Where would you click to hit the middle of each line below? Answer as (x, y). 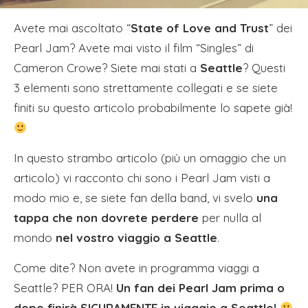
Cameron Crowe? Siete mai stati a (107, 68)
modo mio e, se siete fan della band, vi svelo (135, 198)
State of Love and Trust (200, 28)
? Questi (264, 68)
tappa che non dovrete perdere (106, 218)
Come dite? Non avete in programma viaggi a (136, 268)
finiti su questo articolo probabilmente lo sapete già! (153, 108)
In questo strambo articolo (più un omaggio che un (150, 158)
